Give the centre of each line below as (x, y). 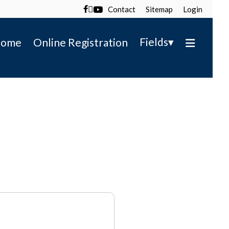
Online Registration (81, 42)
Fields (154, 42)
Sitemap (159, 9)
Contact (121, 9)
